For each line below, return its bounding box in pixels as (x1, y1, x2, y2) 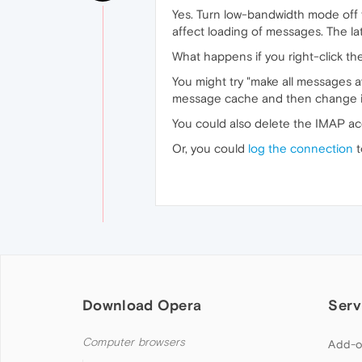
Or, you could (172, 141, 248, 155)
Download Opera (82, 297, 202, 314)
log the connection (248, 141, 353, 155)
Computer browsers (82, 335, 186, 349)
